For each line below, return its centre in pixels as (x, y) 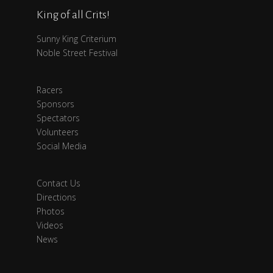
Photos (51, 211)
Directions (56, 197)
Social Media (62, 146)
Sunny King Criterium (76, 39)
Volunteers (58, 132)
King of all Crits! (73, 15)
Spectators (58, 118)
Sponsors (55, 104)
